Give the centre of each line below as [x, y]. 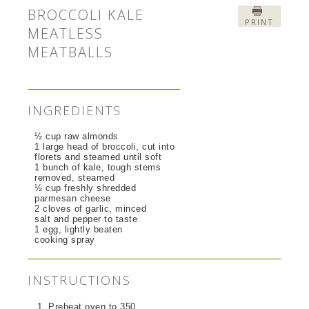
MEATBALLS [71, 52]
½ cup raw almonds [77, 137]
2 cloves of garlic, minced [91, 209]
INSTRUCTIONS [80, 280]
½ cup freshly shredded [86, 188]
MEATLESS [66, 33]
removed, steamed [75, 178]
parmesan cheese [73, 199]
